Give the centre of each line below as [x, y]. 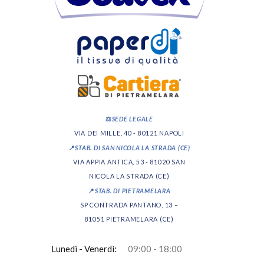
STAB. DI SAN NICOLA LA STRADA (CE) [133, 147]
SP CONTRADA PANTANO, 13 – [129, 204]
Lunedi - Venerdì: [84, 248]
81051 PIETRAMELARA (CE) [129, 219]
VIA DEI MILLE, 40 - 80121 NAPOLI [129, 133]
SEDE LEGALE [132, 118]
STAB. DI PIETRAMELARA [133, 190]
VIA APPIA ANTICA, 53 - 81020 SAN [129, 161]
